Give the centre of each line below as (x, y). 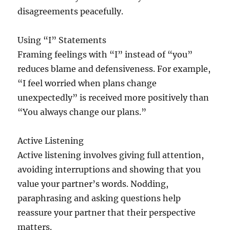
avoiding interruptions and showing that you (109, 170)
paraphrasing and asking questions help (99, 198)
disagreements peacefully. (71, 12)
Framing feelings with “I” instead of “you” (105, 55)
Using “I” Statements (62, 40)
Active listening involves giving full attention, (111, 155)
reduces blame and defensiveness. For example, (114, 69)
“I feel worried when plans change (87, 83)
